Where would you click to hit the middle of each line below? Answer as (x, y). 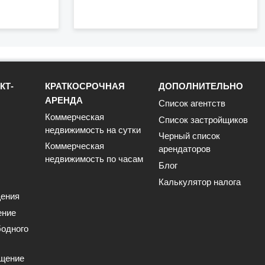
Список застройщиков (203, 120)
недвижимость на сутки (93, 130)
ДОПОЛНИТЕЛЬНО (201, 86)
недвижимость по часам (94, 159)
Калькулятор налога (200, 182)
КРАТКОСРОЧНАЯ (85, 86)
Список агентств (192, 103)
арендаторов (185, 149)
